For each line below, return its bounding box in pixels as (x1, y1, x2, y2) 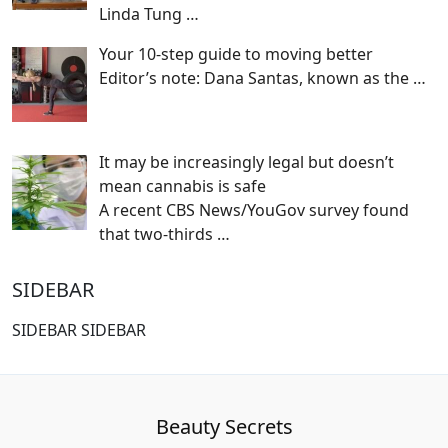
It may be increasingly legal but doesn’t (99, 151, 394, 174)
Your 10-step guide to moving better (99, 43, 373, 66)
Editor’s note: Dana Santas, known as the (99, 67, 413, 90)
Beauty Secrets (155, 413, 293, 441)
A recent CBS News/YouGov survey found (99, 199, 409, 222)
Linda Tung (99, 3, 186, 26)
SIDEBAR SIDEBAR (12, 319, 146, 342)
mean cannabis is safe (99, 175, 266, 198)
